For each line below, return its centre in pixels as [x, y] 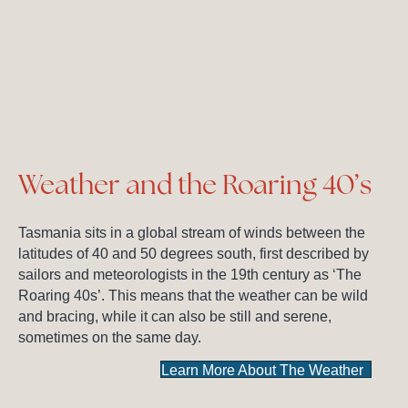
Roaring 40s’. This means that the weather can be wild [193, 295]
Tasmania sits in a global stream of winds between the [192, 232]
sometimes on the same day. [110, 337]
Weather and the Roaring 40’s [195, 184]
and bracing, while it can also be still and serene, [175, 316]
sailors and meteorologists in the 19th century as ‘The [190, 274]
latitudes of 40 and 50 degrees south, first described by [194, 253]
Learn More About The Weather [262, 371]
